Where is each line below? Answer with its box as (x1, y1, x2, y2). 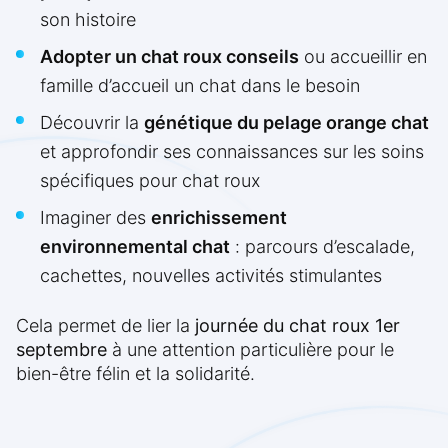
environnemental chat (40, 236, 230, 258)
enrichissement (151, 207, 287, 229)
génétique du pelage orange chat (144, 112, 429, 134)
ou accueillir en (299, 46, 427, 68)
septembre (16, 339, 107, 361)
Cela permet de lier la (16, 315, 195, 337)
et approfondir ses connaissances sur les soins (40, 141, 424, 163)
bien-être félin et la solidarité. (16, 363, 255, 385)
